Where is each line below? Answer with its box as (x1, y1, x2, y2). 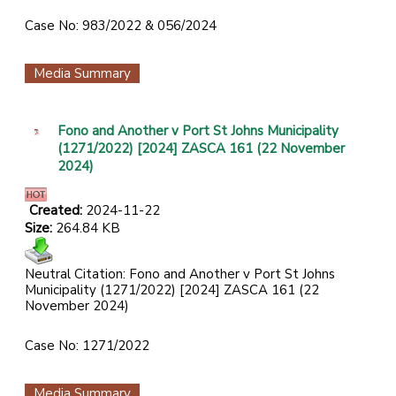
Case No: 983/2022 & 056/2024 (25, 17, 217, 35)
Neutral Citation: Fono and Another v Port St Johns (25, 265, 335, 284)
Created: (29, 202, 86, 220)
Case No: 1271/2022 (25, 337, 149, 355)
